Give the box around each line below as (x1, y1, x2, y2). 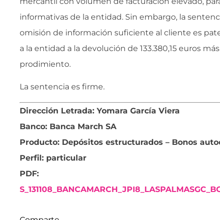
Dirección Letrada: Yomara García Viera (20, 106, 180, 115)
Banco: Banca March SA (20, 121, 116, 131)
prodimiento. (20, 59, 71, 69)
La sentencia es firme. (20, 82, 105, 92)
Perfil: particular (20, 153, 86, 163)
